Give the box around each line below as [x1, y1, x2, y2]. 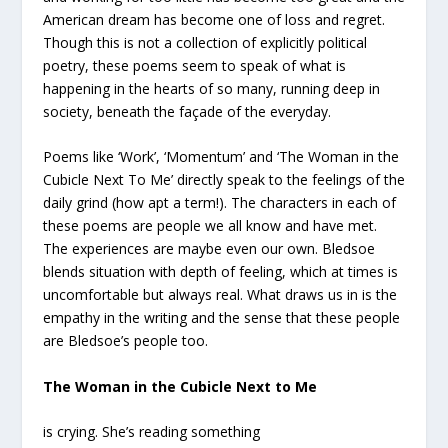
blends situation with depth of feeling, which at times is [42, 262, 398, 282]
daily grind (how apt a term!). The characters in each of [42, 193, 396, 213]
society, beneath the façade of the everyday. [42, 102, 331, 122]
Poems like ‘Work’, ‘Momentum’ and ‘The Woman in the [42, 147, 399, 167]
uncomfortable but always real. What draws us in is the [42, 285, 397, 305]
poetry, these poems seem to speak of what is [42, 56, 346, 76]
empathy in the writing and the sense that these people [42, 308, 400, 328]
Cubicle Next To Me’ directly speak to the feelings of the [42, 170, 405, 190]
